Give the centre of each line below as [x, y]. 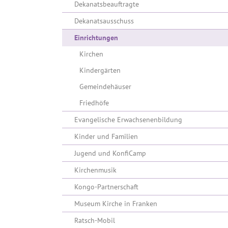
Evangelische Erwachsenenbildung [128, 120]
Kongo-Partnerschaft [106, 187]
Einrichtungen [96, 38]
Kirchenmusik [95, 170]
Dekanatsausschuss [104, 21]
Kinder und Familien [106, 136]
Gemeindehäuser [105, 87]
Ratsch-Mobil [95, 220]
